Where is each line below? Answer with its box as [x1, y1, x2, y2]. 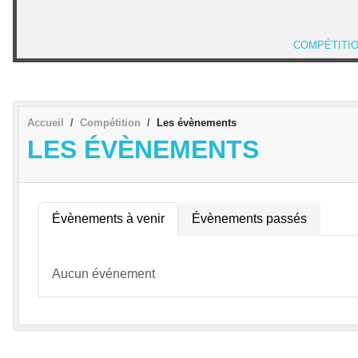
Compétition [80, 116, 141, 129]
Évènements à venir [52, 211, 165, 225]
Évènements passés [192, 211, 307, 225]
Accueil [27, 116, 64, 129]
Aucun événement [52, 266, 155, 280]
